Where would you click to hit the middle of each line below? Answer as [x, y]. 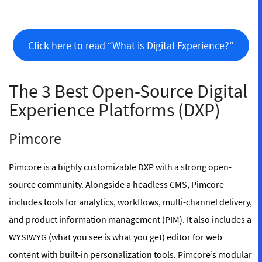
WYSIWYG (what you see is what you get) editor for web [116, 237]
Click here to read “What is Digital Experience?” [131, 46]
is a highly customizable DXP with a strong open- [137, 167]
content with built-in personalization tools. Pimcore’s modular [130, 255]
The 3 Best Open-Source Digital [128, 92]
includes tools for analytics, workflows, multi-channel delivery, [130, 202]
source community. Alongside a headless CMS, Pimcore [116, 185]
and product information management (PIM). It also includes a [130, 220]
